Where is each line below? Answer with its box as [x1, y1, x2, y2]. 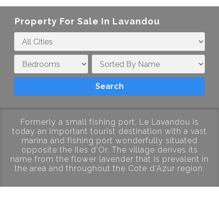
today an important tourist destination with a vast [12, 127, 207, 136]
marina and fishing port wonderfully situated [22, 136, 197, 145]
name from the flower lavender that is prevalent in [10, 154, 209, 164]
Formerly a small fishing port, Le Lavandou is [20, 117, 199, 127]
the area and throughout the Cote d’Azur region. [14, 164, 205, 173]
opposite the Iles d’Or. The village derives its [21, 145, 198, 154]
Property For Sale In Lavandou [15, 16, 160, 26]
